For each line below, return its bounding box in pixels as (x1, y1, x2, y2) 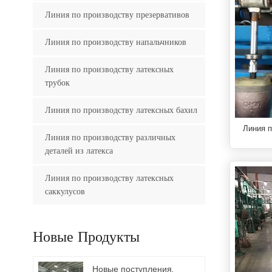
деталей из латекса (44, 143, 113, 158)
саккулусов (44, 184, 85, 199)
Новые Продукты (32, 225, 140, 250)
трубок (44, 75, 70, 90)
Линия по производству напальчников (44, 35, 186, 49)
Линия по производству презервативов (44, 7, 189, 22)
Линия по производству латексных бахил (44, 103, 197, 117)
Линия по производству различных (44, 130, 175, 144)
